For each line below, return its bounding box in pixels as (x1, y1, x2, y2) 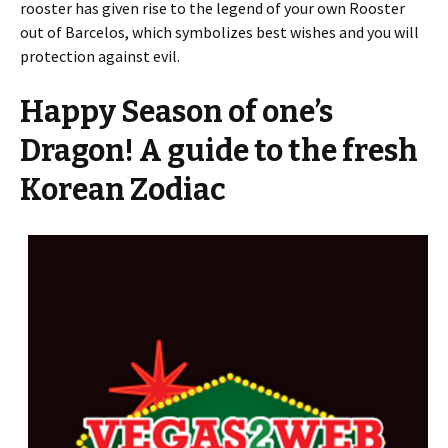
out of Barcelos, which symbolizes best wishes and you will (20, 22, 419, 42)
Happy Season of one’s (20, 94, 333, 130)
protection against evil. (20, 46, 180, 66)
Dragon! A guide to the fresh (20, 133, 418, 169)
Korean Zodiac (20, 172, 226, 208)
